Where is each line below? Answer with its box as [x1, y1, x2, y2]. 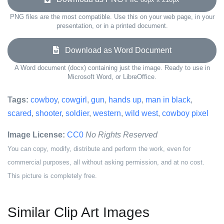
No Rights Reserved [85, 130, 157, 139]
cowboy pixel [162, 109, 208, 117]
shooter [35, 109, 61, 117]
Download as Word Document [58, 46, 171, 54]
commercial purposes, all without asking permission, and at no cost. [7, 158, 204, 166]
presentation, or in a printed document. [56, 22, 168, 29]
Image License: [7, 130, 65, 139]
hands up [108, 95, 141, 104]
